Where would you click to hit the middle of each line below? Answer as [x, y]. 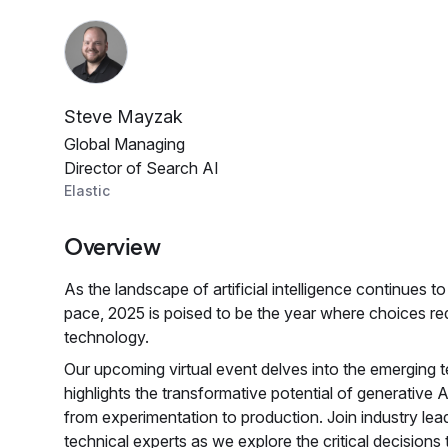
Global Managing [124, 144]
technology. [106, 337]
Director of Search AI [141, 168]
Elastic [87, 190]
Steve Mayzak [123, 116]
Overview [112, 246]
